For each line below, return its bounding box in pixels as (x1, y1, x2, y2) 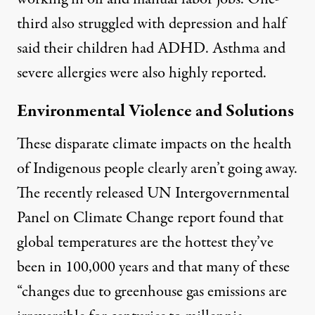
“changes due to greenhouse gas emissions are (17, 281, 287, 304)
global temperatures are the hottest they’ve (17, 231, 274, 255)
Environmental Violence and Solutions (17, 99, 294, 124)
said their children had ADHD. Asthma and (17, 37, 285, 60)
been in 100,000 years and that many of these (17, 256, 290, 279)
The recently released (17, 182, 147, 205)
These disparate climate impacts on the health (17, 133, 292, 156)
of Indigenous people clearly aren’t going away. (17, 157, 297, 181)
